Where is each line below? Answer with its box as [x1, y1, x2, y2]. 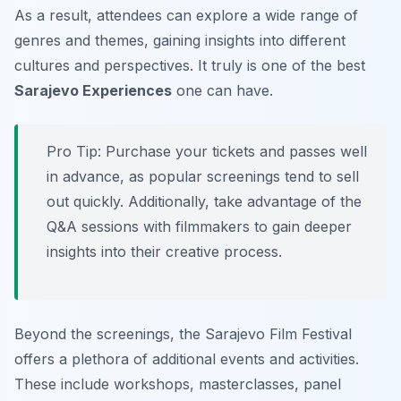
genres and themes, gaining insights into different [14, 31, 346, 50]
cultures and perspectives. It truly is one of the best [14, 56, 365, 75]
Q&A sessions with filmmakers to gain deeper [47, 218, 352, 236]
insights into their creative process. [47, 243, 282, 261]
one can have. [172, 81, 273, 100]
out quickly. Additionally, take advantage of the [47, 192, 362, 211]
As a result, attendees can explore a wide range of [14, 6, 358, 25]
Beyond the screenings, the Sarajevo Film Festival [14, 325, 352, 344]
